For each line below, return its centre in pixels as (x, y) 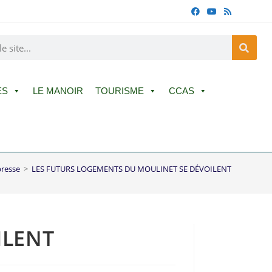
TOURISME (119, 91)
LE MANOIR (58, 91)
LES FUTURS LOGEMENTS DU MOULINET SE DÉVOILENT (131, 169)
